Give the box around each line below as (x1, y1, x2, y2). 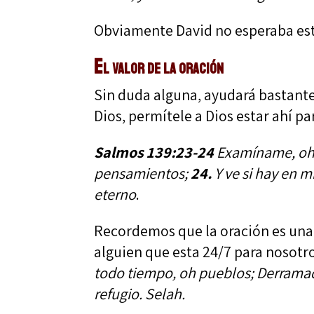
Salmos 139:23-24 (94, 142, 214, 162)
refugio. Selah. (94, 283, 186, 303)
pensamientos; (94, 163, 191, 183)
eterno (94, 184, 137, 204)
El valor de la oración (94, 53, 224, 80)
